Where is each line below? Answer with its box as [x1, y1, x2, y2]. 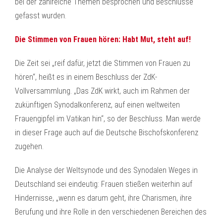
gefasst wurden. [15, 11, 66, 20]
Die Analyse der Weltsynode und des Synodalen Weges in [15, 166, 198, 175]
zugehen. [15, 142, 44, 151]
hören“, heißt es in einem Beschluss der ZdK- [15, 72, 157, 82]
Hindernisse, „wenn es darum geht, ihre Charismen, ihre [15, 193, 192, 203]
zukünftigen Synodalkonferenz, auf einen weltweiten [15, 100, 180, 110]
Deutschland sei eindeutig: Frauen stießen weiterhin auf [15, 179, 192, 189]
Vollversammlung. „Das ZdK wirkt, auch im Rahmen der [15, 86, 190, 96]
